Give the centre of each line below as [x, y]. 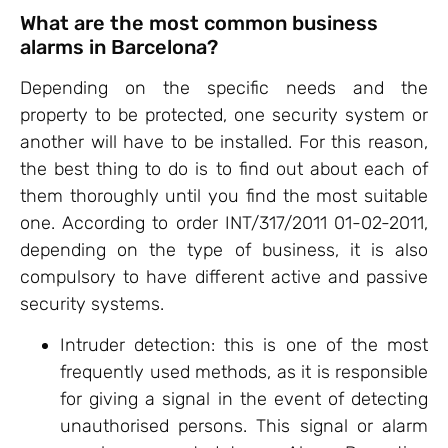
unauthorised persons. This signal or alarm [244, 425]
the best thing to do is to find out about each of [224, 168]
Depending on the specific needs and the [224, 87]
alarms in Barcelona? [119, 46]
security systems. [92, 303]
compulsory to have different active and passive [224, 276]
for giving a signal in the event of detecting [244, 398]
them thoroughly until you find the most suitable [224, 195]
